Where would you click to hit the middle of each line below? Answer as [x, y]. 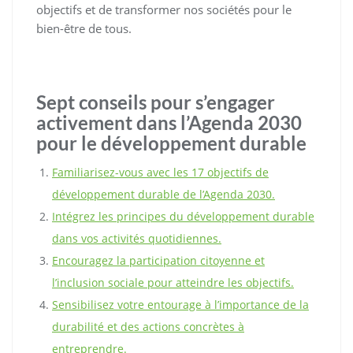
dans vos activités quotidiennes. [137, 239]
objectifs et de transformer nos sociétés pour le [164, 10]
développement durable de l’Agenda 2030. [163, 195]
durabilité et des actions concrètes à [148, 327]
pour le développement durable [171, 143]
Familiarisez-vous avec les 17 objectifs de [160, 173]
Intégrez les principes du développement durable [183, 217]
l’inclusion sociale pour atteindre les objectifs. [173, 283]
